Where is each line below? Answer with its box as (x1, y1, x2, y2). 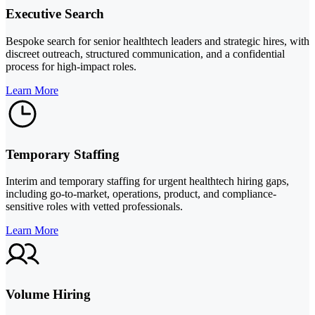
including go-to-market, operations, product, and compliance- (6, 188, 276, 200)
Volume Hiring (6, 287, 91, 302)
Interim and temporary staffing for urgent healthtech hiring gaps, (6, 175, 289, 188)
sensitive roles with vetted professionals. (6, 200, 183, 213)
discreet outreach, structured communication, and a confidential (6, 47, 285, 60)
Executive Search (6, 6, 104, 22)
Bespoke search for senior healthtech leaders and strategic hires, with (6, 34, 309, 47)
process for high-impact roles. (6, 60, 136, 72)
